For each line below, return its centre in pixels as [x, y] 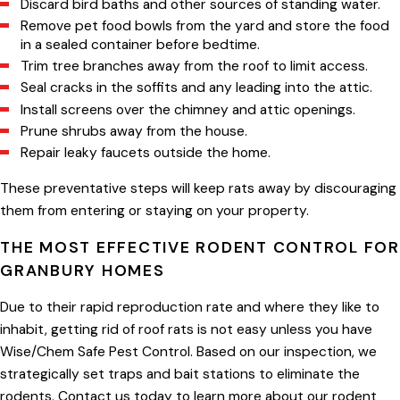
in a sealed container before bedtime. [141, 45]
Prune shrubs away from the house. [134, 131]
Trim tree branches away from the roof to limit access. [195, 67]
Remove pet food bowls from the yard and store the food [205, 26]
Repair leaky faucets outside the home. [146, 152]
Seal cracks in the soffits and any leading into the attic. [197, 88]
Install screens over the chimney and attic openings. [190, 109]
